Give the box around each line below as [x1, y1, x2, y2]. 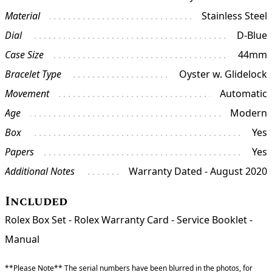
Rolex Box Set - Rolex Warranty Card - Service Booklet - [5, 213, 253, 227]
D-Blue [237, 29, 267, 42]
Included [5, 192, 67, 211]
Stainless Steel [202, 9, 267, 23]
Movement [5, 87, 49, 101]
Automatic [220, 87, 267, 101]
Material [5, 9, 40, 23]
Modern [230, 106, 267, 120]
